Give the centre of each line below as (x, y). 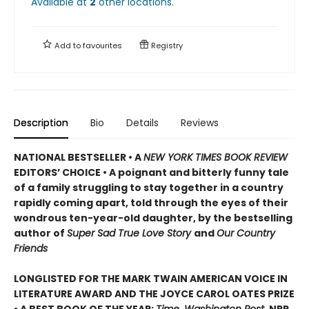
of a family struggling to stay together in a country (149, 187)
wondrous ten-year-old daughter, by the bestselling (153, 218)
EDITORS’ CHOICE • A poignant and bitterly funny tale (151, 172)
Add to (68, 45)
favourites (102, 45)
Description (41, 122)
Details (142, 122)
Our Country (246, 233)
